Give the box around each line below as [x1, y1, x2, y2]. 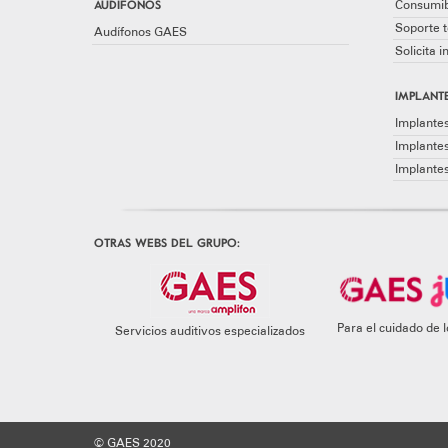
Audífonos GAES [94, 25, 187, 40]
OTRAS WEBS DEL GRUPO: [94, 232, 240, 251]
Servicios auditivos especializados [114, 324, 305, 339]
